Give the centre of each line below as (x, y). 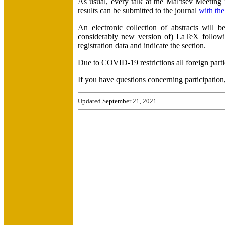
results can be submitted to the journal (138, 10)
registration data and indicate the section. (142, 45)
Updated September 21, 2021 (117, 101)
